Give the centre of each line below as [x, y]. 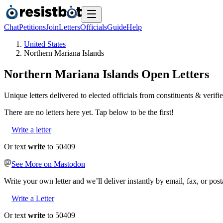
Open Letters [174, 74]
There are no [25, 112]
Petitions [32, 27]
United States [45, 44]
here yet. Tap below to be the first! [119, 112]
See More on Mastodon [48, 164]
